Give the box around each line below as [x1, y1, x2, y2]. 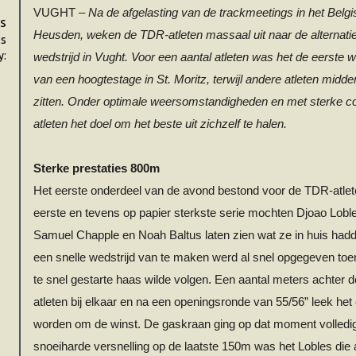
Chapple [76, 229, 119, 242]
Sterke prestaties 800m [33, 162, 160, 175]
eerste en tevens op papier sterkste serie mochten [33, 207, 296, 219]
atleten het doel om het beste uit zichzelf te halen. [33, 118, 287, 130]
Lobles [298, 340, 332, 353]
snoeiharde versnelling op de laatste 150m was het [33, 340, 298, 353]
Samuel [33, 229, 76, 242]
